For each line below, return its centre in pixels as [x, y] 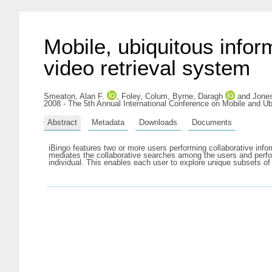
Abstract [62, 122]
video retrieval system [147, 68]
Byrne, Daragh [198, 96]
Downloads [158, 122]
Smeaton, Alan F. [74, 96]
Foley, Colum [144, 96]
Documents [212, 122]
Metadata [108, 122]
